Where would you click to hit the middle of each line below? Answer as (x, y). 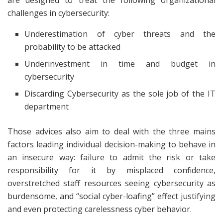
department (47, 107)
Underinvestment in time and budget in (120, 64)
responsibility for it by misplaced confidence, (111, 170)
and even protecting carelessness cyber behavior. (100, 209)
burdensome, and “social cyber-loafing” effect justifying (111, 196)
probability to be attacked (73, 47)
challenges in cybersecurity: (58, 13)
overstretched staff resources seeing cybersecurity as (111, 183)
